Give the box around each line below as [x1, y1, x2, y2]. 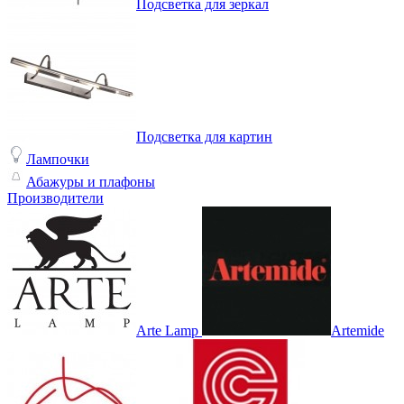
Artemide [331, 322, 384, 338]
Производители [7, 189, 104, 206]
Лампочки [26, 151, 89, 167]
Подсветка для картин [136, 128, 272, 144]
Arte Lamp [136, 322, 198, 338]
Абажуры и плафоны [26, 173, 155, 189]
